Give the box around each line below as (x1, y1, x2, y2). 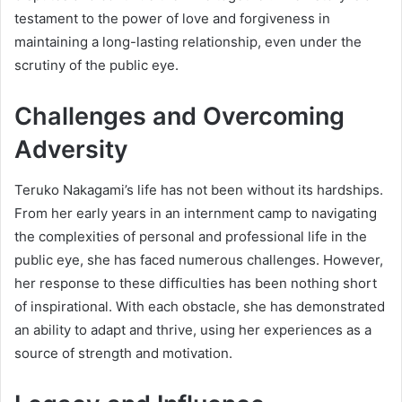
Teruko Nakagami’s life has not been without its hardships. (14, 180, 383, 198)
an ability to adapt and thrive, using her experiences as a (14, 320, 371, 338)
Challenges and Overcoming (14, 101, 345, 132)
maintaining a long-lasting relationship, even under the (14, 33, 362, 51)
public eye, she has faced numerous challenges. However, (14, 250, 383, 268)
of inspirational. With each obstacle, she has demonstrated (14, 297, 385, 315)
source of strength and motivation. (14, 344, 232, 362)
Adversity (14, 135, 128, 165)
